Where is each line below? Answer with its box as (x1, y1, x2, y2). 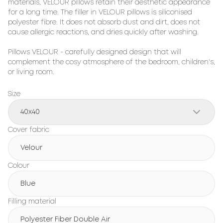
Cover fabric (8, 127, 49, 133)
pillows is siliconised (125, 9, 192, 15)
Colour (8, 163, 29, 169)
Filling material (8, 199, 56, 205)
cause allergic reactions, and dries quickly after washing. (8, 29, 199, 35)
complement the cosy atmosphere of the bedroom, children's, (8, 59, 215, 65)
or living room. (8, 69, 54, 75)
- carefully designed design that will (58, 49, 181, 55)
